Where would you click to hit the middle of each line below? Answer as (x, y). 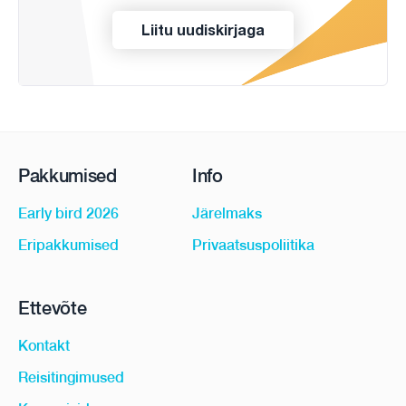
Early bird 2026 (68, 213)
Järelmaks (227, 213)
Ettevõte (53, 308)
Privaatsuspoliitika (253, 245)
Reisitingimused (71, 377)
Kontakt (44, 346)
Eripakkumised (68, 245)
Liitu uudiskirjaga (203, 29)
